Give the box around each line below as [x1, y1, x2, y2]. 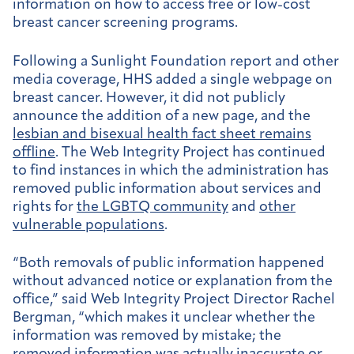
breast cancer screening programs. [13, 16, 238, 32]
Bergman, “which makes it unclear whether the [13, 311, 315, 326]
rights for [13, 199, 77, 215]
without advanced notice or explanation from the [13, 274, 333, 290]
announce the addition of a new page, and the [13, 108, 311, 124]
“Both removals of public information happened [13, 256, 325, 272]
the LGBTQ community [77, 199, 228, 215]
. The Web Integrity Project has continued [55, 145, 326, 160]
